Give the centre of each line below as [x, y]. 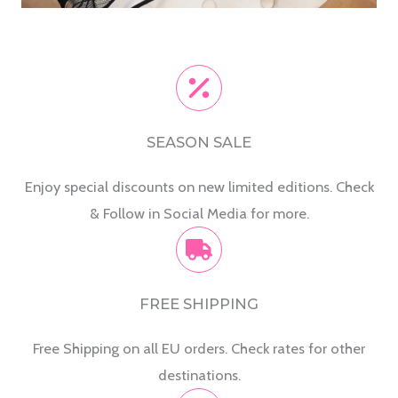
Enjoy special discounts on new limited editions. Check [199, 186]
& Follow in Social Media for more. [199, 213]
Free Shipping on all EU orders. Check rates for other [199, 348]
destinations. [199, 374]
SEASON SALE [199, 142]
